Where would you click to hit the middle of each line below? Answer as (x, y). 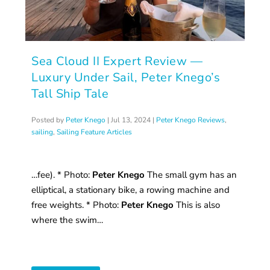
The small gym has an (191, 175)
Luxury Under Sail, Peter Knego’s (126, 78)
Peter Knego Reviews (191, 120)
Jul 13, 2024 (131, 120)
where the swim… (67, 220)
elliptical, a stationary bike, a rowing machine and (131, 190)
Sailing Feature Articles (95, 132)
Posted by (49, 120)
